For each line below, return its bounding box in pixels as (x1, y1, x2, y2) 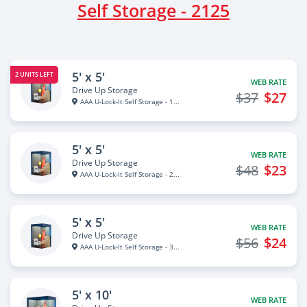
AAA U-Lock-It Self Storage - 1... (79, 97, 180, 106)
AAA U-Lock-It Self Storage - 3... (79, 242, 180, 251)
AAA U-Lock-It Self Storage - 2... (79, 169, 180, 179)
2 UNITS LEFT (15, 70, 54, 79)
